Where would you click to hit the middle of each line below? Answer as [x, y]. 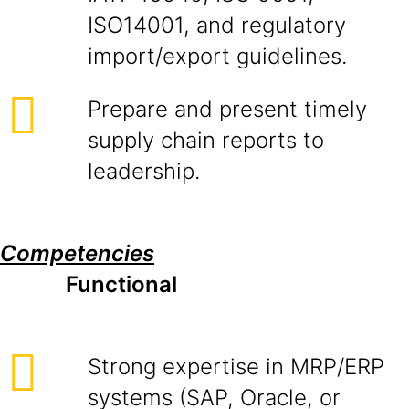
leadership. [144, 171]
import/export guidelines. [217, 56]
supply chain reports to [206, 140]
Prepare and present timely [227, 109]
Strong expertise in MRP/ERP [236, 367]
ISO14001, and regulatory [217, 25]
